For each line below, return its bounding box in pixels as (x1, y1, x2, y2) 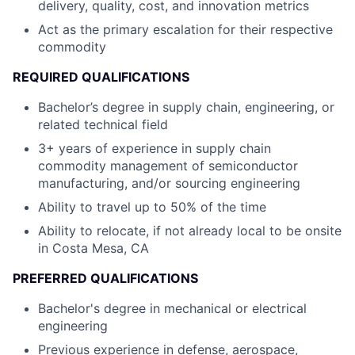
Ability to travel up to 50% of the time (38, 199, 266, 215)
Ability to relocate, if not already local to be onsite (38, 223, 342, 239)
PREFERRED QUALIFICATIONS (13, 270, 198, 286)
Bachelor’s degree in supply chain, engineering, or (38, 99, 334, 115)
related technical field (38, 116, 168, 132)
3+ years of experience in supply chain (38, 140, 271, 156)
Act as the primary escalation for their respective (38, 21, 333, 37)
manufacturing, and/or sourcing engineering (38, 175, 300, 191)
